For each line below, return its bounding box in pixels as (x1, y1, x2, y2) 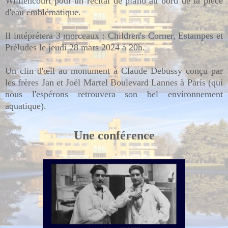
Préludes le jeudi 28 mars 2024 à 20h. (5, 42, 145, 52)
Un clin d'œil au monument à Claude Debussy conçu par (5, 65, 223, 76)
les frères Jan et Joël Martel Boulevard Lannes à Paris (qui (5, 77, 223, 88)
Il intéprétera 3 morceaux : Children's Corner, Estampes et (5, 30, 223, 41)
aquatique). (5, 100, 46, 111)
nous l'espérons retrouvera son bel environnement (5, 89, 223, 99)
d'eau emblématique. (5, 7, 83, 17)
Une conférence (73, 128, 155, 142)
